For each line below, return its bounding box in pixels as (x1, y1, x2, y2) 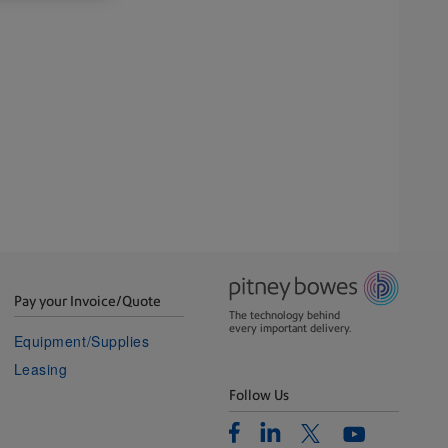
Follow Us (228, 387, 289, 404)
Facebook (228, 420, 296, 441)
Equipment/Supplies (13, 330, 150, 351)
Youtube (342, 425, 399, 446)
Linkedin (259, 420, 317, 441)
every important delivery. (228, 321, 351, 335)
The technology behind (228, 308, 340, 322)
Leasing (13, 358, 68, 379)
